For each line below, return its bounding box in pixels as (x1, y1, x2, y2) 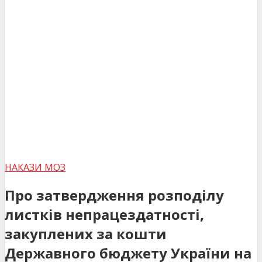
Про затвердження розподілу (5, 185, 224, 205)
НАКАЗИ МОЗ (5, 160, 65, 174)
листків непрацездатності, (5, 204, 204, 224)
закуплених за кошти (5, 223, 167, 243)
